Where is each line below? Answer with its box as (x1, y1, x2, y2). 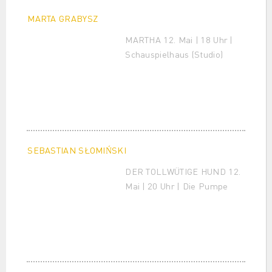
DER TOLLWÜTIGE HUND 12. (125, 165, 241, 177)
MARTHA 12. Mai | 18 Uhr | (125, 34, 233, 46)
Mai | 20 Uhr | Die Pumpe (125, 180, 228, 191)
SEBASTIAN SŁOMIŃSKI (27, 144, 126, 155)
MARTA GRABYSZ (27, 13, 98, 24)
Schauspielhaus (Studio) (125, 49, 223, 60)
